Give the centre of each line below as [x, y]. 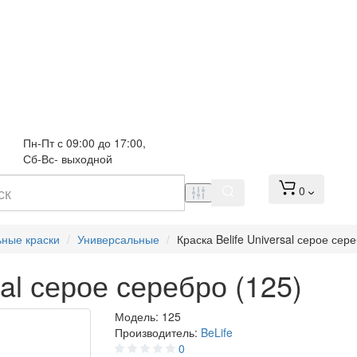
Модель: [138, 317]
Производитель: [158, 333]
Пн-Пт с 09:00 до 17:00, [86, 143]
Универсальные [118, 239]
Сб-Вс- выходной [68, 159]
